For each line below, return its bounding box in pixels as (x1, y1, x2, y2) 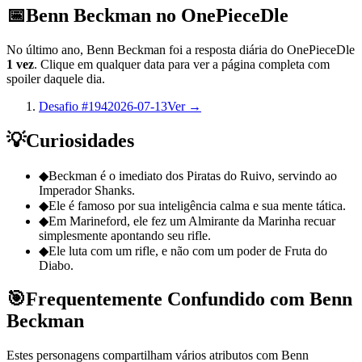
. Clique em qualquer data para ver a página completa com (34, 57, 330, 71)
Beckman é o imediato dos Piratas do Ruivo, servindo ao (48, 168, 337, 183)
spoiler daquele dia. (6, 71, 105, 86)
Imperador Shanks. (39, 183, 135, 197)
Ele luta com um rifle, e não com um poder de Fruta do (48, 243, 327, 258)
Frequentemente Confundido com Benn (26, 288, 352, 310)
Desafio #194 (39, 99, 107, 113)
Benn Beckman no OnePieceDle (26, 4, 288, 26)
